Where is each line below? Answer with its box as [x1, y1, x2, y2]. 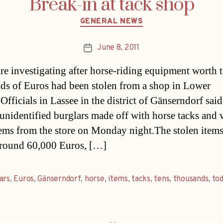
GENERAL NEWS [80, 16, 143, 26]
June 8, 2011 [97, 43, 139, 53]
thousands [173, 174, 209, 185]
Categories [111, 11, 154, 23]
